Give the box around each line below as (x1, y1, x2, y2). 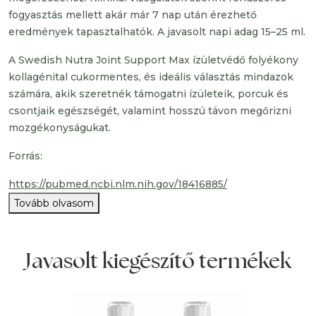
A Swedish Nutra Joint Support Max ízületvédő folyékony (8, 54, 298, 66)
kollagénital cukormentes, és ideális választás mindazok (8, 71, 293, 83)
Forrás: (8, 150, 42, 162)
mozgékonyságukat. (8, 121, 111, 134)
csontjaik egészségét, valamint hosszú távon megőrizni (8, 104, 291, 117)
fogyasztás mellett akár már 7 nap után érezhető (8, 8, 257, 21)
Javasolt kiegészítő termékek (25, 246, 291, 274)
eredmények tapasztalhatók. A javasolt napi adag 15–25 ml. (8, 25, 305, 38)
